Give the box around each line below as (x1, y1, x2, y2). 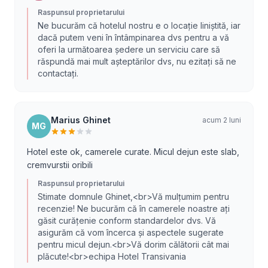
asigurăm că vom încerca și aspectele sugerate (38, 227, 224, 237)
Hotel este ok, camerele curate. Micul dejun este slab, (27, 147, 239, 157)
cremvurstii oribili (27, 160, 93, 170)
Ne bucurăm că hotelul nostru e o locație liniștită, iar (38, 20, 240, 31)
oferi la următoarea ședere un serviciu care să (38, 44, 220, 54)
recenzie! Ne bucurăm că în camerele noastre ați (38, 203, 230, 214)
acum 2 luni (202, 115, 241, 124)
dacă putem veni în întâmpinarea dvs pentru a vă (38, 32, 229, 42)
